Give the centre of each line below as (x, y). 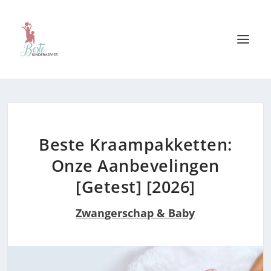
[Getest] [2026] (135, 187)
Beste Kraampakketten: (135, 144)
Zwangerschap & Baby (135, 213)
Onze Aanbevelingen (135, 165)
